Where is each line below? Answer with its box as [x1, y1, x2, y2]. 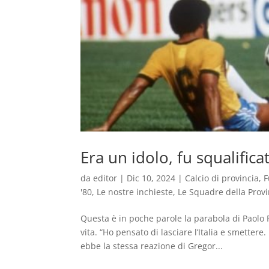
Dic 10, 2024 [127, 172, 176, 184]
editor [93, 172, 118, 184]
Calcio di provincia [185, 172, 259, 184]
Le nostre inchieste [97, 186, 174, 198]
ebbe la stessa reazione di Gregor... [80, 240, 223, 252]
